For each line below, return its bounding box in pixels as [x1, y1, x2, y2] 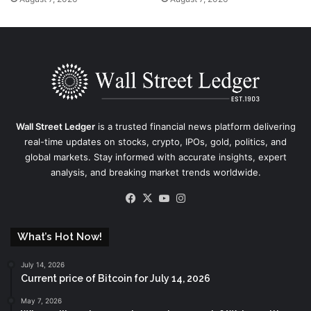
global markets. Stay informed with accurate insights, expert [24, 151, 287, 163]
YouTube [171, 191, 215, 205]
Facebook [138, 191, 186, 205]
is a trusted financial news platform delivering [94, 121, 296, 133]
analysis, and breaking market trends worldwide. [50, 167, 261, 178]
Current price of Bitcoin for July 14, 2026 [21, 273, 210, 285]
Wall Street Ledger [15, 121, 95, 133]
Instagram [188, 191, 237, 205]
